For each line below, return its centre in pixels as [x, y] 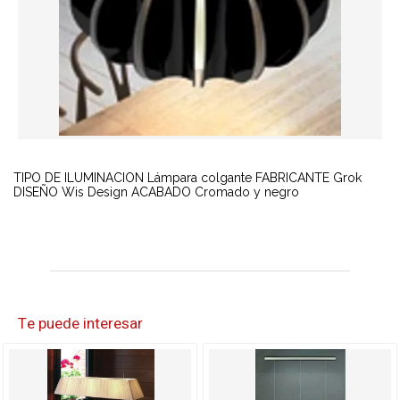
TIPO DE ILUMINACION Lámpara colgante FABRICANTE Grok [187, 178]
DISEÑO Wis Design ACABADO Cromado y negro [156, 192]
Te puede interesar [80, 324]
